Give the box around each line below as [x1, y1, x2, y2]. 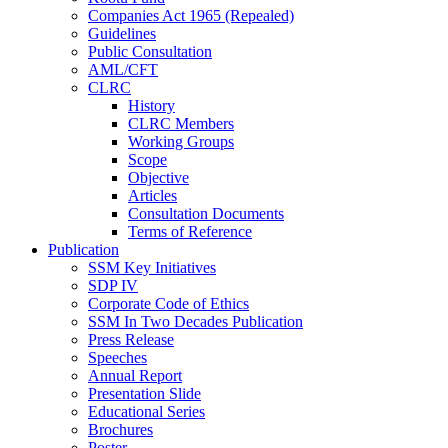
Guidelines [88, 24, 156, 42]
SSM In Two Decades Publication [88, 312, 303, 330]
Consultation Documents [128, 204, 284, 222]
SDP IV [88, 276, 138, 294]
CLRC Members [128, 114, 234, 132]
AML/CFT [88, 60, 158, 78]
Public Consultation [88, 42, 212, 60]
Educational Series [88, 402, 205, 420]
